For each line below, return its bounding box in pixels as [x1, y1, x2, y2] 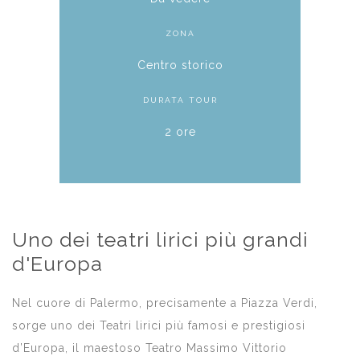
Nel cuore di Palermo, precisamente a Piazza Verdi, [12, 296, 317, 309]
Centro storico [137, 58, 223, 72]
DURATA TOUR [142, 95, 218, 104]
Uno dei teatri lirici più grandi [12, 227, 309, 252]
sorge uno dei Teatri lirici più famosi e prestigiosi [12, 318, 305, 332]
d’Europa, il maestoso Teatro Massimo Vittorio [12, 341, 287, 354]
